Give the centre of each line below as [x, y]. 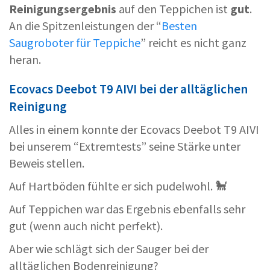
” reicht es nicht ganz [193, 43]
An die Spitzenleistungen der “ [85, 26]
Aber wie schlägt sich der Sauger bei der [109, 249]
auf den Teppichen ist [173, 9]
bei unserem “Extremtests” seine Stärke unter [125, 146]
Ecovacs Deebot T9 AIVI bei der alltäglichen [128, 89]
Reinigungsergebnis [63, 9]
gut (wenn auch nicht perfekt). [86, 226]
